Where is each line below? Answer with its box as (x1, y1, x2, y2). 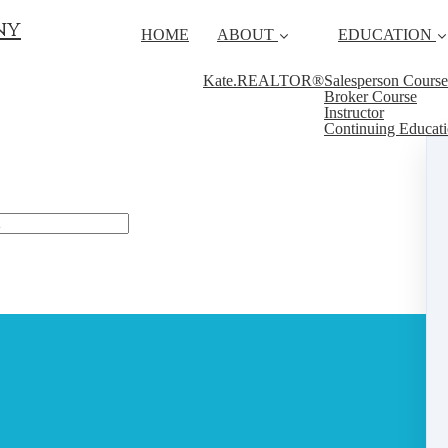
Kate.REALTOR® (203, 72, 324, 89)
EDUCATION (338, 26, 432, 43)
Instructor (324, 104, 384, 121)
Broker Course (324, 88, 417, 105)
